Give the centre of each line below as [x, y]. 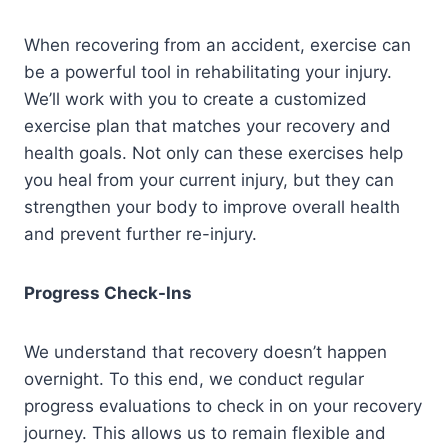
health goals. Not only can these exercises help [213, 153]
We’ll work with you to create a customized [195, 99]
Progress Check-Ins [108, 293]
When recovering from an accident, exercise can [217, 45]
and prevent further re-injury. [140, 234]
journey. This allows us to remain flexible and [205, 433]
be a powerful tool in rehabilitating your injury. [208, 72]
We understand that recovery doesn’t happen [205, 352]
